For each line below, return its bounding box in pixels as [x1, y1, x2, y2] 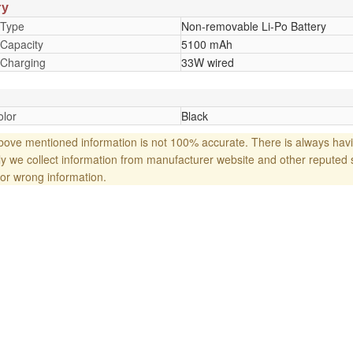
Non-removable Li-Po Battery [180, 17, 326, 34]
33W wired [180, 54, 234, 70]
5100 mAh [180, 35, 232, 52]
